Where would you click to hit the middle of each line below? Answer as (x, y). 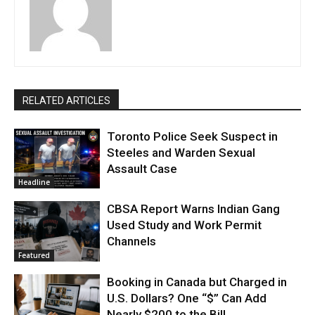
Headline (34, 182)
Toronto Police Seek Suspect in (193, 136)
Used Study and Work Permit (185, 225)
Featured (34, 255)
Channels (132, 242)
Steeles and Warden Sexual (181, 152)
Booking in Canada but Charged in (197, 282)
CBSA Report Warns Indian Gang (194, 209)
